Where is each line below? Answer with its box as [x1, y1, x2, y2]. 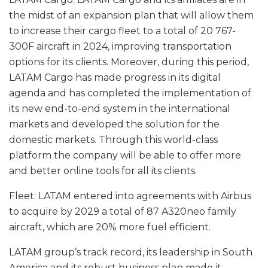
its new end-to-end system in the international [9, 102, 230, 114]
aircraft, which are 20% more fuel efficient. [9, 221, 211, 233]
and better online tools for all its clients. [9, 165, 197, 176]
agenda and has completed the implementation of [9, 87, 251, 99]
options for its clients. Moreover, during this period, [9, 56, 249, 68]
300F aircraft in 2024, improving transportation [9, 40, 232, 52]
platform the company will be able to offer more [9, 149, 241, 161]
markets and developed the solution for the [9, 118, 220, 130]
